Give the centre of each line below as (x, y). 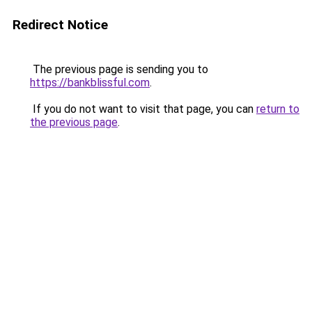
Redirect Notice (60, 25)
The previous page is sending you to (119, 69)
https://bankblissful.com (90, 83)
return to (278, 109)
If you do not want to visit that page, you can (143, 109)
